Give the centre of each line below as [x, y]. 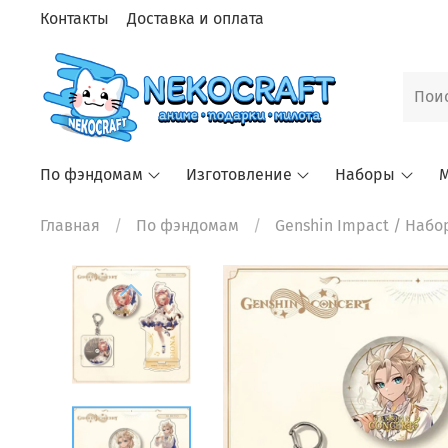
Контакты [74, 18]
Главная [70, 226]
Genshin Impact [332, 226]
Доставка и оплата [195, 18]
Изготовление [239, 175]
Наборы [365, 175]
